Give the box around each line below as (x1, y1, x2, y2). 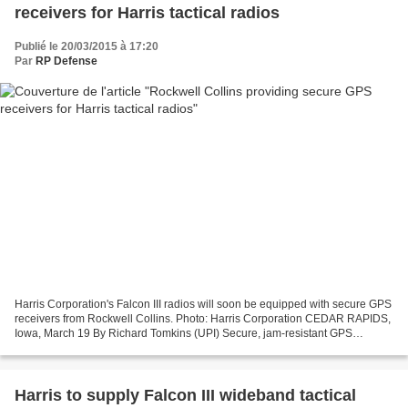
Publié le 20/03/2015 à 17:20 (15, 39, 158, 53)
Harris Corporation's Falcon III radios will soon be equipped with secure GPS (15, 298, 392, 311)
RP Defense (36, 54, 97, 67)
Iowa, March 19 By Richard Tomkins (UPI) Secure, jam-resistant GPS (15, 327, 352, 341)
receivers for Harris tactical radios (15, 3, 280, 22)
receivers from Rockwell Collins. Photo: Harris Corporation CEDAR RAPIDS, (15, 312, 391, 326)
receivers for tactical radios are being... (15, 342, 205, 355)
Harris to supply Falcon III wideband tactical (15, 386, 356, 405)
